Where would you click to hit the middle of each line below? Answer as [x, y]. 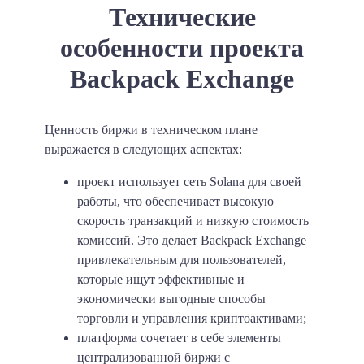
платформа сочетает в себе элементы [179, 337]
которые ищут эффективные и [161, 279]
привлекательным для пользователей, [182, 259]
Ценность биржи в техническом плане [151, 129]
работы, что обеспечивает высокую [175, 201]
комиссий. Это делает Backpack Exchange [192, 240]
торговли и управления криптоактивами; [192, 318]
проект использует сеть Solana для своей [189, 181]
